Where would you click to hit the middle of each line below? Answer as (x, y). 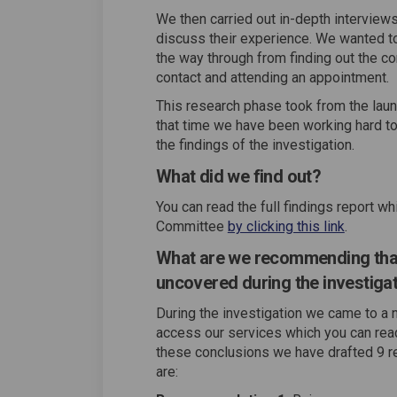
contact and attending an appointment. (272, 78)
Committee (191, 227)
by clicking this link (286, 227)
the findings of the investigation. (255, 145)
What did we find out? (238, 177)
